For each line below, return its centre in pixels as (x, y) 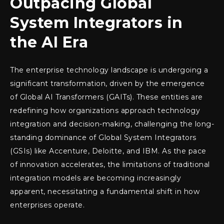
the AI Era (49, 42)
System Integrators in (96, 23)
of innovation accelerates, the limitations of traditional (110, 164)
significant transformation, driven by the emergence (107, 83)
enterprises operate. (47, 205)
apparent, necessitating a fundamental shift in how (105, 191)
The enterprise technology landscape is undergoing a (109, 70)
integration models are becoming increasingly (95, 178)
